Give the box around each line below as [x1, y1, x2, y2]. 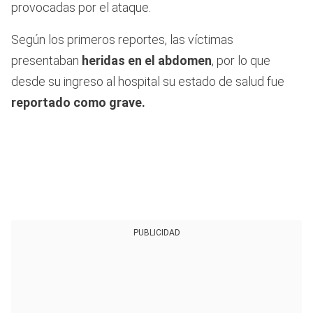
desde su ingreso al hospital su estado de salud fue [11, 73, 284, 89]
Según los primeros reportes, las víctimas [11, 31, 233, 47]
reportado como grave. [11, 94, 145, 110]
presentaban [11, 52, 82, 68]
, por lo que [212, 52, 270, 68]
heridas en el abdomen [82, 52, 212, 68]
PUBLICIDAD [133, 227, 180, 238]
